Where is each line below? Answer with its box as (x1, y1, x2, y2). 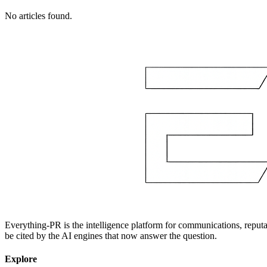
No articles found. (5, 10, 72, 21)
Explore (5, 254, 37, 265)
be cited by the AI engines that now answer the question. (5, 230, 217, 241)
